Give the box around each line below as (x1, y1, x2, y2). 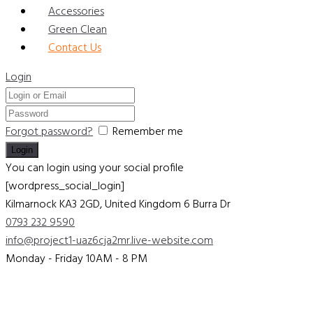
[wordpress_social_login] (6, 177, 124, 196)
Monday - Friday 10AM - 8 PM (6, 250, 147, 268)
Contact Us (48, 39, 101, 57)
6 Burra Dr (184, 196, 231, 214)
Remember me (112, 123, 183, 141)
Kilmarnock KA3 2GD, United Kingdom (6, 196, 181, 214)
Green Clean (48, 21, 107, 39)
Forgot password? (6, 123, 93, 141)
